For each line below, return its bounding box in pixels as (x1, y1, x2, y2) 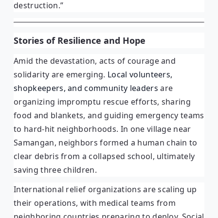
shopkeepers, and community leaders (14, 82, 158, 93)
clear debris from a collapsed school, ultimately (14, 150, 195, 162)
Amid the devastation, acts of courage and (14, 55, 176, 66)
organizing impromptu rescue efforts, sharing (14, 96, 191, 107)
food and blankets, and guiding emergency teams (14, 109, 204, 121)
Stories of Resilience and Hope (14, 34, 145, 46)
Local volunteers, (108, 69, 173, 80)
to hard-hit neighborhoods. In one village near (14, 123, 191, 134)
